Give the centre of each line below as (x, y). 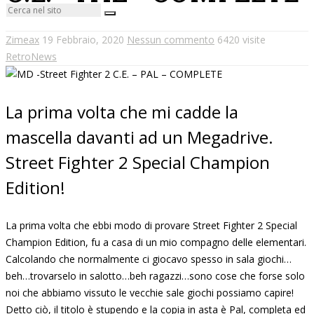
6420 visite (241, 39)
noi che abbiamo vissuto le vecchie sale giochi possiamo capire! (150, 292)
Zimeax (22, 39)
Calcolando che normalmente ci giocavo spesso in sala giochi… (149, 259)
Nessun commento (171, 39)
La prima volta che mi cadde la (122, 111)
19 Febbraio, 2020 (83, 39)
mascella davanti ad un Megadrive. (139, 137)
